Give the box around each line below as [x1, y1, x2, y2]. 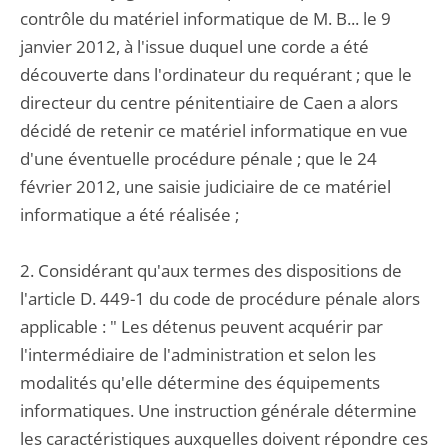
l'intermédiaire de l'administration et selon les [20, 343, 376, 366]
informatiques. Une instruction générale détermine [20, 399, 417, 422]
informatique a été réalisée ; [20, 203, 239, 226]
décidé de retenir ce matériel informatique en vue [20, 119, 408, 142]
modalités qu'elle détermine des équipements [20, 371, 380, 394]
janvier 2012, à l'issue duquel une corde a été [20, 35, 369, 58]
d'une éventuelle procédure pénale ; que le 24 [20, 147, 377, 170]
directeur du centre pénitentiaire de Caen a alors [20, 91, 398, 114]
